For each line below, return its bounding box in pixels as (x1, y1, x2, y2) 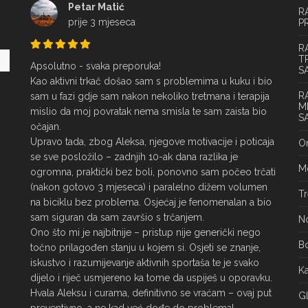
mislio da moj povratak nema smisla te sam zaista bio (30, 106, 267, 117)
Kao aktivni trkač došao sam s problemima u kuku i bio (30, 76, 272, 87)
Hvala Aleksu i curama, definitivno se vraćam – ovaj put (30, 287, 272, 298)
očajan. (30, 121, 61, 132)
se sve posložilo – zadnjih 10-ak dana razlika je (30, 151, 238, 162)
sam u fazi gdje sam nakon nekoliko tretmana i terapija (30, 91, 269, 102)
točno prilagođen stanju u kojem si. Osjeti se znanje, (30, 242, 261, 253)
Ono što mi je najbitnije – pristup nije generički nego (30, 227, 261, 238)
